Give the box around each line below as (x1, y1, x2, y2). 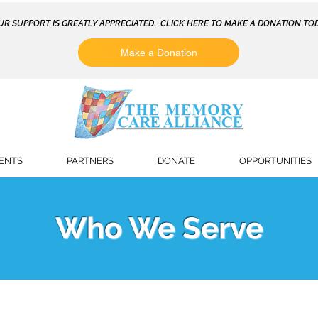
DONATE (158, 155, 195, 166)
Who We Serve (55, 211, 263, 246)
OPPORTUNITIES (239, 155, 312, 166)
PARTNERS (67, 155, 114, 166)
